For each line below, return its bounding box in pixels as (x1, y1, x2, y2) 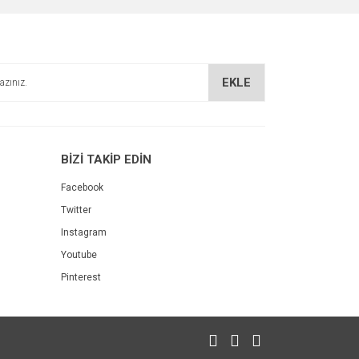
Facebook (61, 182, 103, 194)
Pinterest (61, 272, 101, 284)
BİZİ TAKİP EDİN (61, 152, 151, 167)
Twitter (61, 204, 91, 216)
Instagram (61, 227, 107, 239)
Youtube (61, 249, 97, 261)
